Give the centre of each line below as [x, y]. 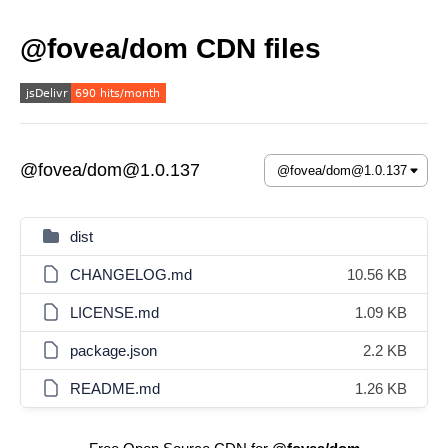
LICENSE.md [114, 312]
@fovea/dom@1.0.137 [110, 170]
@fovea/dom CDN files [170, 48]
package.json [113, 350]
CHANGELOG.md [131, 274]
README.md [115, 388]
